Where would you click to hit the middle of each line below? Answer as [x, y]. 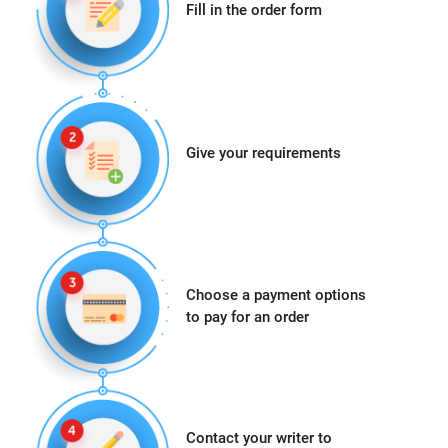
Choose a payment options [275, 295]
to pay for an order [247, 317]
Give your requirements [263, 152]
